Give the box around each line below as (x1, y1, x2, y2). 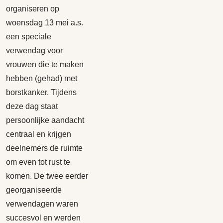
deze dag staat (6, 102, 58, 111)
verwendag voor (6, 46, 63, 55)
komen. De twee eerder (6, 172, 88, 180)
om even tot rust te (6, 158, 70, 166)
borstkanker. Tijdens (6, 88, 77, 97)
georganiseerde (6, 186, 62, 194)
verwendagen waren (6, 200, 78, 208)
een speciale (6, 32, 51, 41)
